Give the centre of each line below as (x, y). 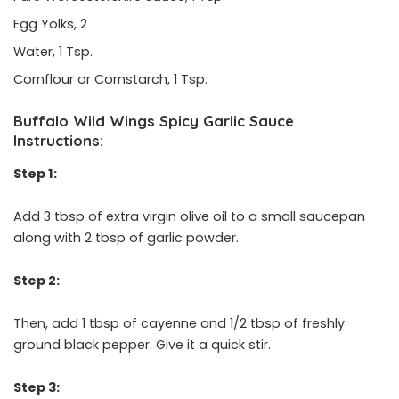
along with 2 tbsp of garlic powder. (128, 237)
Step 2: (38, 280)
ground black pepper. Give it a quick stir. (144, 344)
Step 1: (37, 173)
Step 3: (38, 387)
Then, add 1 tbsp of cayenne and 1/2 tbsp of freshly (179, 323)
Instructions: (58, 140)
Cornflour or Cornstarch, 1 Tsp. (110, 79)
